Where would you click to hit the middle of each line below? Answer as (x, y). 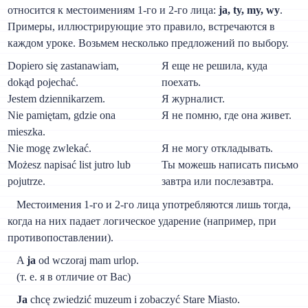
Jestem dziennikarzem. (57, 99)
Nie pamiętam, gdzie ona (62, 115)
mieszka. (27, 132)
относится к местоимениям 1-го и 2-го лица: (113, 10)
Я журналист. (194, 99)
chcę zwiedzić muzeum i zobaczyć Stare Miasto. (134, 300)
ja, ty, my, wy (250, 10)
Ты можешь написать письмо (230, 165)
